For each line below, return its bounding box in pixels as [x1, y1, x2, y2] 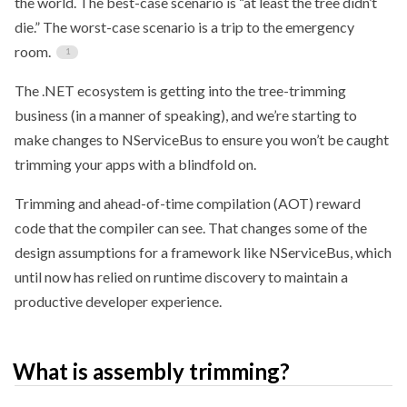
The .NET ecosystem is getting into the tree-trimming [15, 81, 346, 99]
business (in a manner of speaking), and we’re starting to [15, 105, 357, 124]
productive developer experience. [15, 292, 222, 310]
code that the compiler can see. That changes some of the [15, 218, 367, 236]
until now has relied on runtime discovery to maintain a [15, 267, 348, 285]
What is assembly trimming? [13, 357, 290, 384]
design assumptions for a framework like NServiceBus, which [15, 243, 392, 261]
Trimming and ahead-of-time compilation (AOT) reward [15, 194, 361, 212]
